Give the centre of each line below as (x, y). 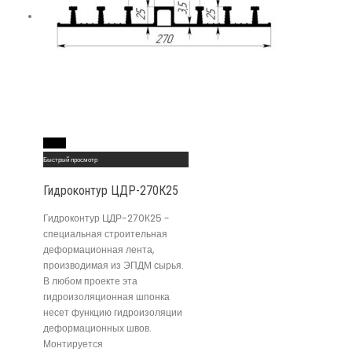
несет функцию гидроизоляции (113, 312)
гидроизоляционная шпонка (106, 296)
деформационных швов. (97, 328)
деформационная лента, (99, 249)
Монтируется (73, 343)
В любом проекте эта (90, 280)
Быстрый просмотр (70, 160)
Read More (55, 143)
